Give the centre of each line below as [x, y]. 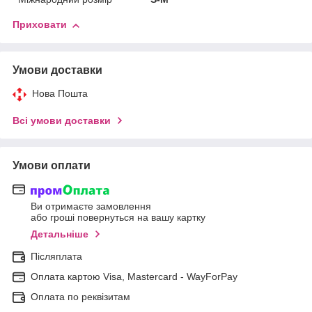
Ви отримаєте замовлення [91, 206]
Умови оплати [52, 166]
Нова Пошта [60, 94]
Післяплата [56, 256]
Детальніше [60, 234]
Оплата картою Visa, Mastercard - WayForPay [134, 276]
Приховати [40, 25]
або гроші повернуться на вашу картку [118, 217]
